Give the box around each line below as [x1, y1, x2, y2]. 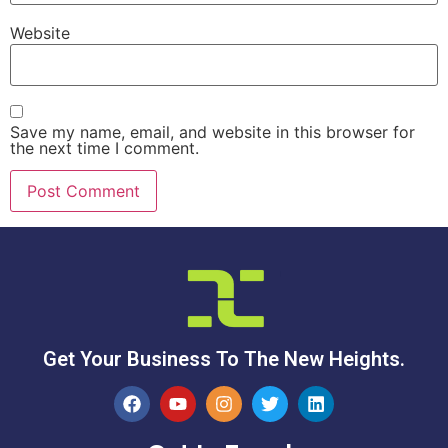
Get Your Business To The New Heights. [43, 346, 405, 371]
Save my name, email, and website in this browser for [10, 121, 415, 142]
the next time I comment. [10, 137, 199, 158]
